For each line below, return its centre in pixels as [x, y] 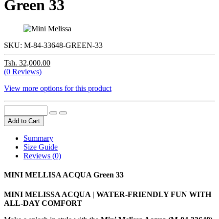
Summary [38, 138]
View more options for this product [58, 88]
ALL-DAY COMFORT [43, 203]
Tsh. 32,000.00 [27, 63]
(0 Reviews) [23, 72]
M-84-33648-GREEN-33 [63, 45]
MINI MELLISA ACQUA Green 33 [64, 175]
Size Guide [41, 147]
